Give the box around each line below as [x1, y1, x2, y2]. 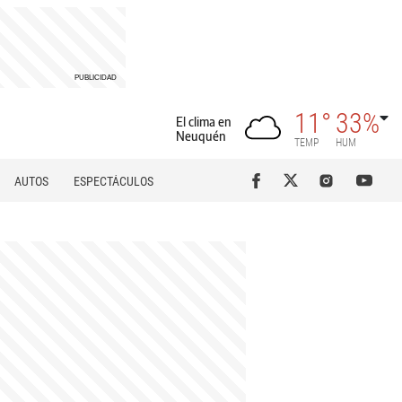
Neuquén [176, 127, 226, 144]
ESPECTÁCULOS [74, 174, 153, 188]
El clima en [176, 113, 232, 129]
